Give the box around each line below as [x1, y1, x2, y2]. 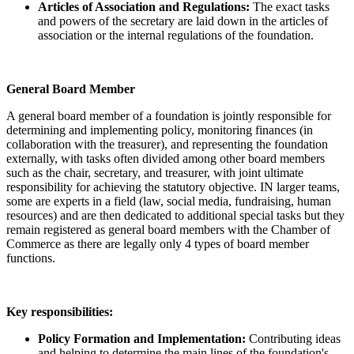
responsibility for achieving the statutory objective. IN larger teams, [6, 179, 340, 194]
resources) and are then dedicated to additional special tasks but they [6, 208, 345, 222]
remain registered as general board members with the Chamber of [6, 222, 330, 236]
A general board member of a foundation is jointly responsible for [6, 108, 331, 122]
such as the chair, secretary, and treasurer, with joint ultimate [6, 165, 303, 179]
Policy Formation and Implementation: [38, 331, 246, 345]
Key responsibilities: [6, 304, 113, 318]
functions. [6, 250, 55, 265]
